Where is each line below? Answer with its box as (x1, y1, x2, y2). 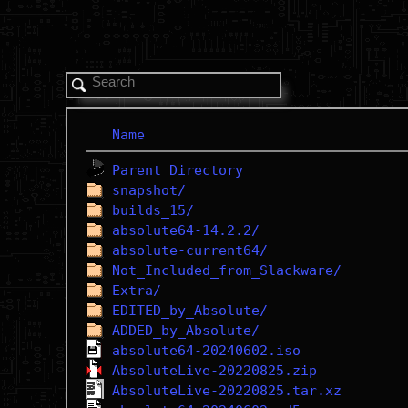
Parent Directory (111, 162, 243, 178)
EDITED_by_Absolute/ (111, 302, 268, 319)
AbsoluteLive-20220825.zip (111, 362, 317, 379)
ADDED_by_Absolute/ (111, 322, 260, 339)
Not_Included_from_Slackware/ (111, 262, 342, 279)
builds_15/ (111, 202, 194, 219)
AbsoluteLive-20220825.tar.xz (111, 382, 342, 399)
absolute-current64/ (111, 242, 268, 259)
